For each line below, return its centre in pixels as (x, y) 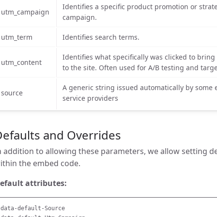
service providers (90, 98)
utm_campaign (25, 12)
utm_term (17, 37)
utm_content (21, 62)
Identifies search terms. (101, 37)
